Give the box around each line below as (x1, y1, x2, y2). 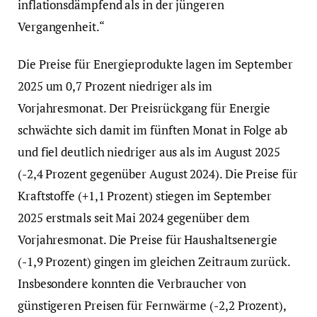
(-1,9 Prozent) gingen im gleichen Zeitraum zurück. (18, 253, 290, 270)
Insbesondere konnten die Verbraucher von (18, 275, 246, 292)
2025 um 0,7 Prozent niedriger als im (18, 78, 212, 95)
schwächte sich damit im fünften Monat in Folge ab (18, 122, 287, 139)
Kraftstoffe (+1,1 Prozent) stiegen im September (18, 188, 272, 204)
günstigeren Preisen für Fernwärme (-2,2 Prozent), (18, 297, 286, 314)
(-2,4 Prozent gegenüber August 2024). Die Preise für (18, 166, 298, 183)
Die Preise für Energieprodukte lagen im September (18, 56, 293, 73)
